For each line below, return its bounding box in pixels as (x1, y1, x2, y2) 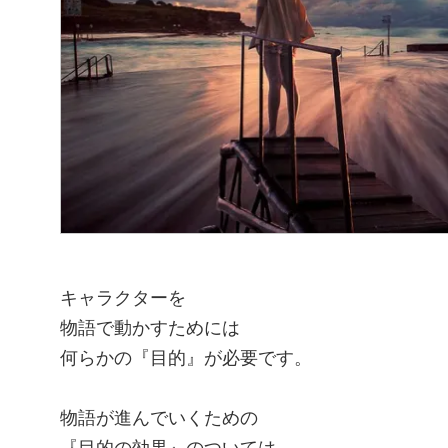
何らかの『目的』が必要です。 (60, 348, 312, 369)
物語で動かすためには (60, 318, 240, 339)
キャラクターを (60, 288, 186, 309)
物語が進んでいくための (60, 408, 258, 429)
